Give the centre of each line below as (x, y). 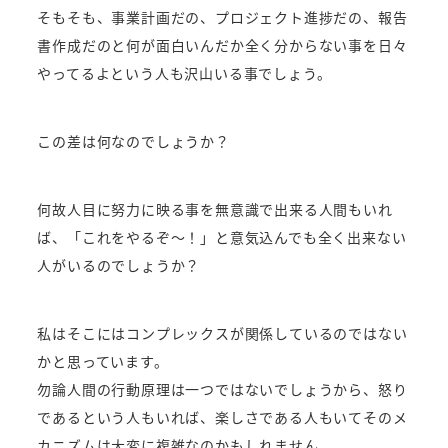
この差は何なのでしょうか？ (133, 140)
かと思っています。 (103, 360)
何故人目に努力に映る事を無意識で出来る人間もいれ (215, 208)
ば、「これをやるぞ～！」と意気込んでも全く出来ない (222, 236)
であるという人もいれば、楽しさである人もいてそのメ (222, 416)
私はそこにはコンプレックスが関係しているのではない (222, 332)
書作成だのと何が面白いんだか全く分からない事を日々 (222, 44)
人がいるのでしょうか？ (119, 264)
